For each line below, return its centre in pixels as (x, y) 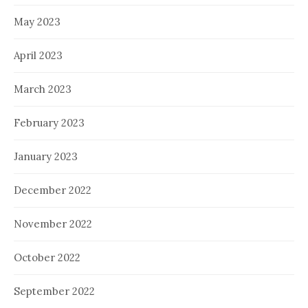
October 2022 (47, 257)
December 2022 (53, 190)
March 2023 (43, 89)
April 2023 (38, 55)
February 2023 (49, 122)
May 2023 (37, 21)
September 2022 (54, 291)
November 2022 (53, 223)
